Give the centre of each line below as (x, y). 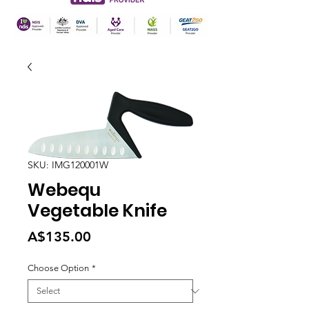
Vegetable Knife (97, 211)
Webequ (64, 190)
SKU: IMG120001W (68, 165)
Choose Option (58, 268)
